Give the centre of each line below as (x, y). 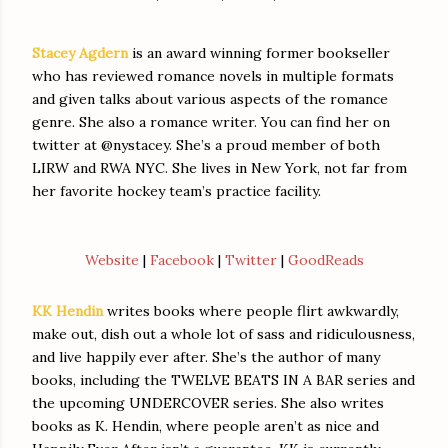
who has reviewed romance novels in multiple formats (213, 76)
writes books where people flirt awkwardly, (253, 310)
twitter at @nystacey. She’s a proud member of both (206, 145)
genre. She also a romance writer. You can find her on (211, 122)
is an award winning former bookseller (259, 53)
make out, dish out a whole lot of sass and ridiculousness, (223, 333)
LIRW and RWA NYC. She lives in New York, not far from (219, 168)
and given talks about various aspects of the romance (210, 99)
